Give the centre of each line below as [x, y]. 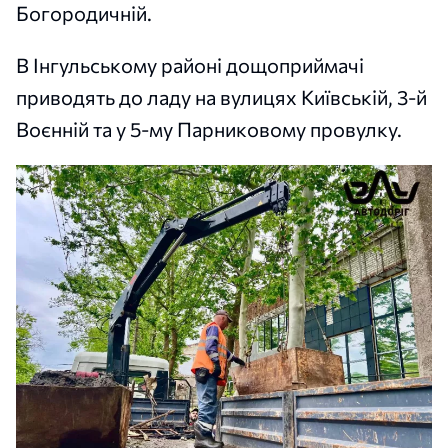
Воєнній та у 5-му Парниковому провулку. [209, 129]
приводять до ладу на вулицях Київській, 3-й [221, 97]
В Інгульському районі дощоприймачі [190, 65]
